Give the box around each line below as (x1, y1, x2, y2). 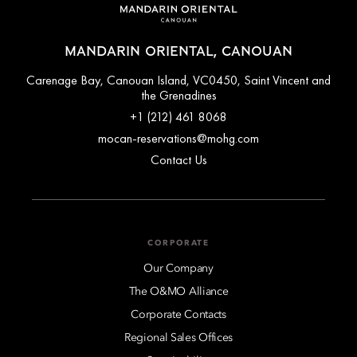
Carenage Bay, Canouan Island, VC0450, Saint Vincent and (26, 72, 331, 89)
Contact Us (150, 151, 207, 169)
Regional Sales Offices (124, 332, 233, 344)
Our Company (143, 263, 214, 275)
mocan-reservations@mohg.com (98, 130, 259, 147)
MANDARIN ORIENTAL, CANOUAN (65, 45, 292, 59)
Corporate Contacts (131, 309, 226, 321)
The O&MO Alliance (128, 286, 229, 298)
